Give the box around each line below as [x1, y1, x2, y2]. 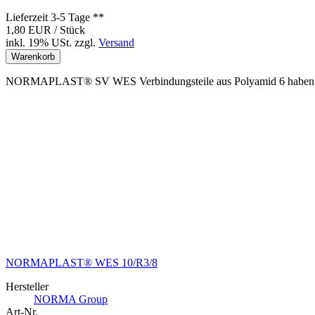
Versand [98, 37, 134, 49]
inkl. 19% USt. [6, 37, 72, 49]
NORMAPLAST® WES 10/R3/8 [6, 257, 157, 269]
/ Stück [54, 24, 85, 37]
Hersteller [6, 281, 49, 293]
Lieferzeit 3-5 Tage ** [6, 11, 104, 24]
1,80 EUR [6, 24, 54, 37]
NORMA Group [34, 293, 108, 306]
